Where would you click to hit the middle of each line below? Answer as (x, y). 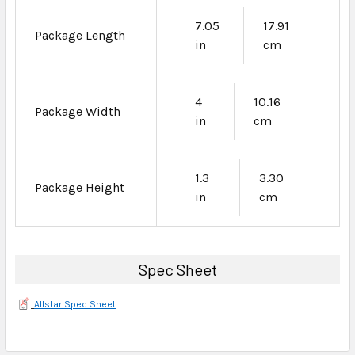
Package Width (78, 111)
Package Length (80, 35)
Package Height (80, 187)
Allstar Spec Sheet (75, 304)
